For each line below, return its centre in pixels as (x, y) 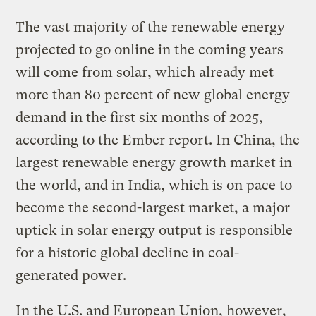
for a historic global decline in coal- (128, 253)
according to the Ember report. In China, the (158, 140)
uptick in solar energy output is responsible (154, 231)
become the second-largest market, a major (153, 208)
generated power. (73, 276)
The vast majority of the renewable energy (151, 28)
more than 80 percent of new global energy (153, 95)
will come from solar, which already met (145, 73)
